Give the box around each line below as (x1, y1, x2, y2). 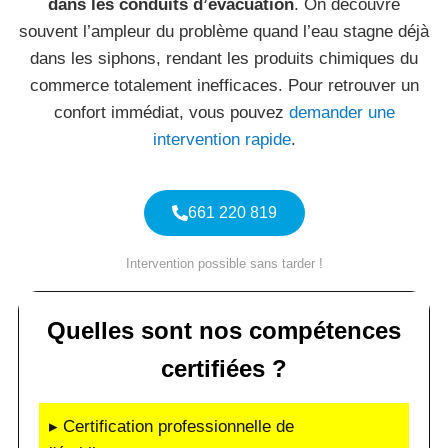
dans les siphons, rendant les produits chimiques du (30, 49, 418, 68)
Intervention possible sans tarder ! (125, 256, 323, 271)
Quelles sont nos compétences (47, 317, 401, 344)
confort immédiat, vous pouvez (53, 103, 289, 122)
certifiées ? (161, 355, 287, 382)
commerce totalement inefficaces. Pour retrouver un (29, 76, 419, 95)
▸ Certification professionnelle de (49, 417, 294, 436)
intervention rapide (152, 130, 291, 149)
